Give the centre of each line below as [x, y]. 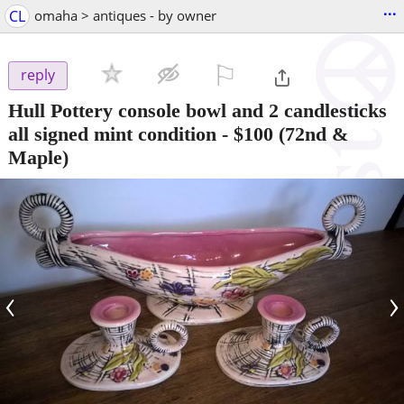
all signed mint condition [112, 133]
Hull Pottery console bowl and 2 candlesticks [197, 110]
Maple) [38, 157]
